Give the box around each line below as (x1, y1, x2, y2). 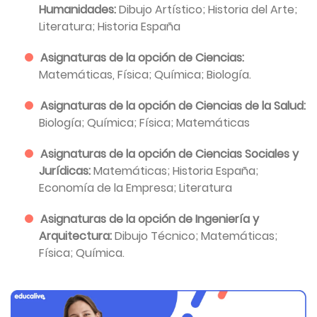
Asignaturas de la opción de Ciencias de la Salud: (40, 98, 306, 114)
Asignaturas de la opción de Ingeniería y (40, 211, 259, 227)
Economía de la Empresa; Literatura (39, 180, 232, 196)
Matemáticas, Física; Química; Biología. (39, 67, 251, 83)
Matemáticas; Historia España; (93, 163, 258, 179)
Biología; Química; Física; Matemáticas (39, 115, 250, 131)
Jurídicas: (39, 163, 93, 179)
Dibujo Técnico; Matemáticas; (115, 228, 277, 244)
